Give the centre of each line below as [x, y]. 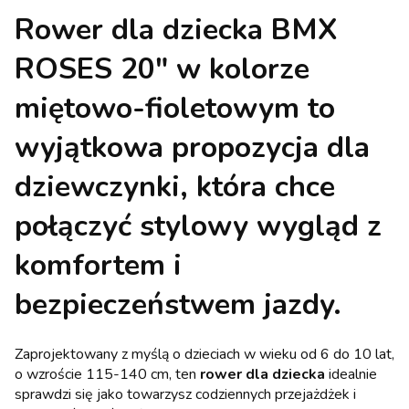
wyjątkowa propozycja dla [192, 148]
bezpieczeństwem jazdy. [178, 305]
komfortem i [98, 266]
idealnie [351, 374]
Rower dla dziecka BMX [176, 30]
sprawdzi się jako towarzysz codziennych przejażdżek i [185, 394]
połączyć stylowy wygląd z [198, 226]
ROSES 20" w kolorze [162, 69]
